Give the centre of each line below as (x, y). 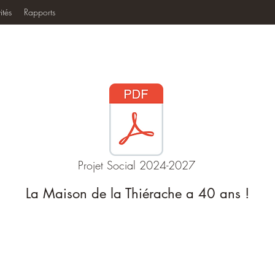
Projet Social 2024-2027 (136, 165)
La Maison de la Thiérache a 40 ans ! (137, 193)
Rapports (40, 12)
